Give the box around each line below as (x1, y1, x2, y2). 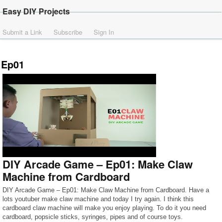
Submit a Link (2, 27, 42, 37)
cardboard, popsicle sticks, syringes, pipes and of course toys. (2, 213, 183, 221)
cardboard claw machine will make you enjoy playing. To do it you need (2, 204, 206, 212)
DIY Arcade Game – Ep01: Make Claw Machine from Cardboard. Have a (2, 186, 209, 194)
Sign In (94, 27, 114, 37)
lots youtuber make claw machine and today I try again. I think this (2, 195, 194, 203)
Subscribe (54, 27, 82, 37)
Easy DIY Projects (2, 5, 70, 17)
